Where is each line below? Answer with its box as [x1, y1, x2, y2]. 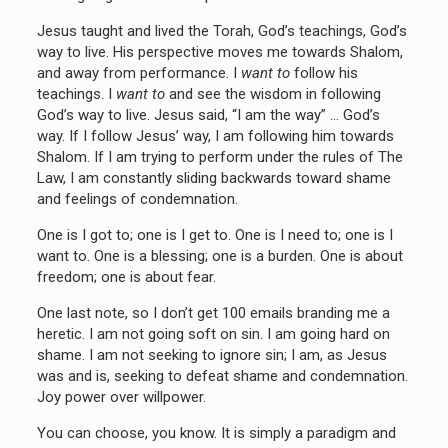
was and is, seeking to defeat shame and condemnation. [36, 366, 408, 385]
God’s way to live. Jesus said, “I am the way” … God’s [36, 105, 380, 124]
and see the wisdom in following [164, 84, 381, 103]
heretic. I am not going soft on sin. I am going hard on [36, 324, 390, 343]
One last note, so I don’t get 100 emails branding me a [36, 303, 390, 322]
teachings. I [36, 84, 116, 103]
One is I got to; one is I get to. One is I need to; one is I [36, 225, 393, 244]
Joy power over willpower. [36, 387, 206, 406]
